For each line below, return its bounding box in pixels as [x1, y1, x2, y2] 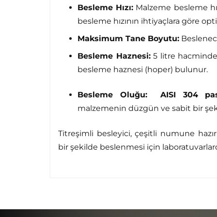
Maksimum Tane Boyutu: [77, 34, 179, 44]
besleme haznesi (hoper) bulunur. [77, 65, 208, 75]
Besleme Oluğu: [77, 90, 147, 100]
